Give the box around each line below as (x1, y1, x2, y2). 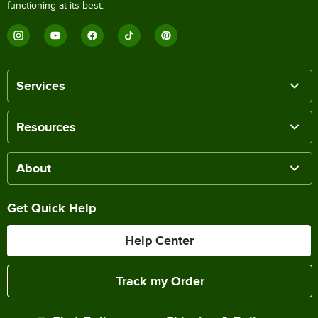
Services (16, 79, 65, 94)
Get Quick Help (7, 201, 96, 216)
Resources (16, 120, 76, 135)
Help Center (124, 234, 194, 248)
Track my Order (115, 274, 204, 289)
